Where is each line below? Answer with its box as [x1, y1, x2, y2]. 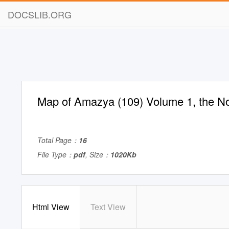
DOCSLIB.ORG [8, 8, 72, 21]
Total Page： [37, 135, 79, 145]
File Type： [37, 149, 74, 159]
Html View [32, 201, 70, 213]
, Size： [85, 149, 110, 159]
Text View [90, 201, 126, 213]
